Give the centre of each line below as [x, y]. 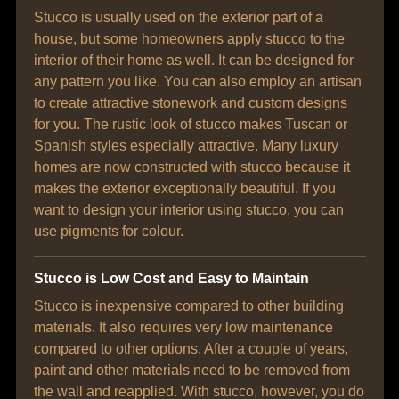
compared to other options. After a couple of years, [191, 349]
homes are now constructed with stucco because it [191, 167]
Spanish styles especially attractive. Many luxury [186, 146]
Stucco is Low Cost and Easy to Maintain [171, 278]
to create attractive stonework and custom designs [190, 103]
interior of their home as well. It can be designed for [193, 60]
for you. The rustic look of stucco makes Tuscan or [190, 124]
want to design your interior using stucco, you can [188, 210]
